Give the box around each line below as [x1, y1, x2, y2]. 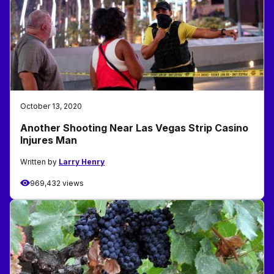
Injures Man [20, 133, 77, 146]
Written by [20, 157, 59, 166]
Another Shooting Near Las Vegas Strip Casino [20, 121, 248, 134]
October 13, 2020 [20, 101, 82, 111]
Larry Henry [59, 157, 105, 166]
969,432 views [30, 178, 84, 188]
